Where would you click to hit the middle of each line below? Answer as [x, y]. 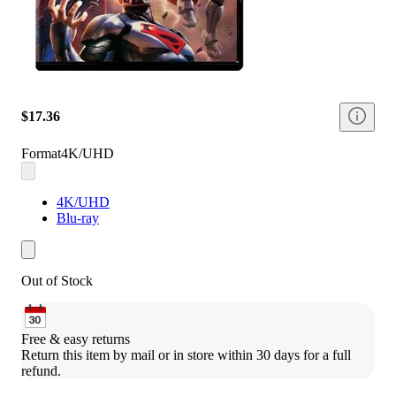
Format [41, 153]
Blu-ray [78, 217]
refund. [41, 370]
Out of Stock [57, 280]
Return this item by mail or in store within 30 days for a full [186, 354]
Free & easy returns [76, 339]
